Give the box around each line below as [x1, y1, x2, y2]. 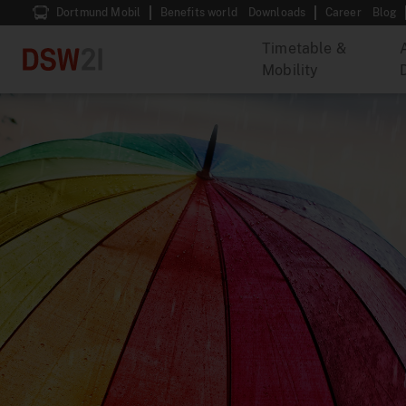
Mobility [262, 61, 319, 79]
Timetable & [262, 39, 346, 57]
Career [324, 6, 362, 19]
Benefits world [159, 6, 237, 19]
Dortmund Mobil [56, 6, 141, 19]
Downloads [247, 6, 306, 19]
